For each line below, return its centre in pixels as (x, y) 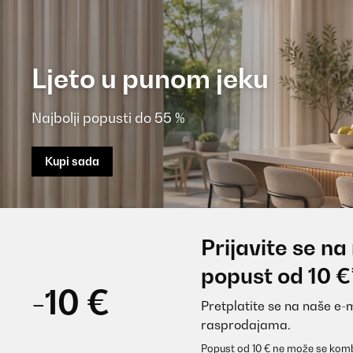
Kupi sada (72, 161)
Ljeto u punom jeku (150, 78)
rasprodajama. (245, 324)
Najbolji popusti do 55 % (108, 117)
